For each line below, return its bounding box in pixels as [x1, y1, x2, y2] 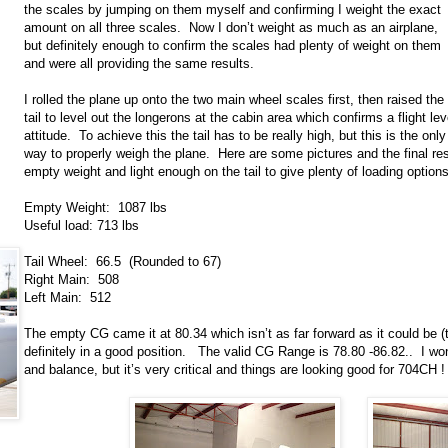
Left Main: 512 [24, 290, 111, 306]
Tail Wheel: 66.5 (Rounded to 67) [24, 254, 221, 270]
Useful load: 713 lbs [24, 218, 139, 234]
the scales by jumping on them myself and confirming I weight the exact [24, 2, 441, 18]
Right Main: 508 [24, 272, 119, 288]
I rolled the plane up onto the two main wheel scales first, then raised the [24, 92, 444, 108]
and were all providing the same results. [24, 56, 254, 72]
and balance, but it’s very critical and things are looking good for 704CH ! [24, 362, 445, 378]
